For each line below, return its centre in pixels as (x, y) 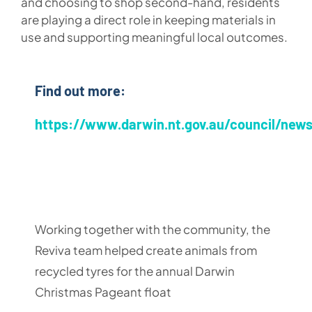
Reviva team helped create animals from (146, 250)
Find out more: (80, 90)
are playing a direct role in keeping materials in (148, 19)
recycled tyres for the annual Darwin (134, 271)
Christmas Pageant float (103, 291)
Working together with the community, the (152, 229)
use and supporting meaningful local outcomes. (154, 37)
